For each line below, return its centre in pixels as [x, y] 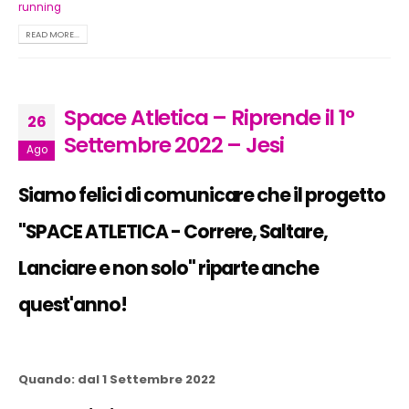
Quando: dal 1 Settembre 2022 [117, 379]
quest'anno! [73, 304]
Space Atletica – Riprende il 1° [209, 117]
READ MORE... [53, 35]
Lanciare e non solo [103, 268]
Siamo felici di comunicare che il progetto [202, 195]
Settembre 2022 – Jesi [174, 144]
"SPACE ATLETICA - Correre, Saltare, [173, 231]
